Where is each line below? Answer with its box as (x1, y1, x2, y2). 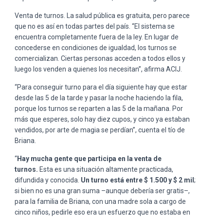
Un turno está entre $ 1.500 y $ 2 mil (81, 176, 194, 184)
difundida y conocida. (15, 176, 79, 184)
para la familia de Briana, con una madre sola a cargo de (15, 197, 186, 205)
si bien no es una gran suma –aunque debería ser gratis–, (15, 186, 190, 195)
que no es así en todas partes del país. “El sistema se (15, 22, 175, 30)
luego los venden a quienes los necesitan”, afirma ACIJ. (15, 65, 183, 73)
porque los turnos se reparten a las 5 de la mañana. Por (15, 104, 183, 112)
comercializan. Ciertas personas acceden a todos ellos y (15, 54, 185, 62)
